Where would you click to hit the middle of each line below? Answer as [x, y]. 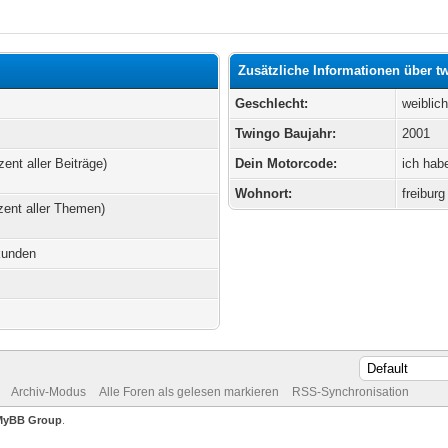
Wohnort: [264, 193]
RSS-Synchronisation [350, 392]
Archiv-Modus [48, 392]
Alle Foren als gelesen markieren [188, 392]
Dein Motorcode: [286, 163]
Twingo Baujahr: [286, 133]
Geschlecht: [272, 103]
